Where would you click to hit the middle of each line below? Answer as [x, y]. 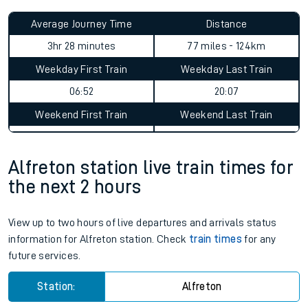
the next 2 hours [75, 187]
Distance [227, 24]
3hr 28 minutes [81, 46]
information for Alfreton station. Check [99, 239]
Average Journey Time [81, 24]
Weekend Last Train [227, 115]
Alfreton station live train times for [151, 168]
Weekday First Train [81, 69]
